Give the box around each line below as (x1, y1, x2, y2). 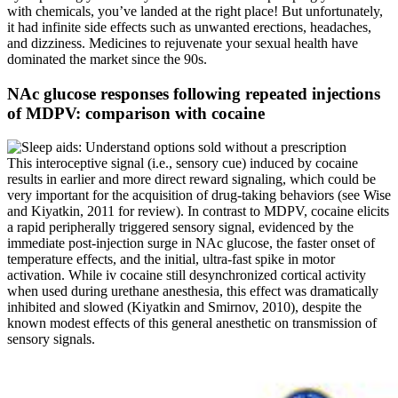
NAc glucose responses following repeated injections (7, 84, 380, 103)
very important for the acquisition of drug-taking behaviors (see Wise (7, 187, 391, 203)
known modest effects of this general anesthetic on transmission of (7, 315, 377, 331)
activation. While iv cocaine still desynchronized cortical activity (7, 267, 366, 283)
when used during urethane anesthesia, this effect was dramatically (7, 283, 378, 299)
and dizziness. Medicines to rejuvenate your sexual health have (7, 36, 358, 52)
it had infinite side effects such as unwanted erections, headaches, (7, 20, 371, 36)
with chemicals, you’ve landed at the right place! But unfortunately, (7, 4, 383, 20)
